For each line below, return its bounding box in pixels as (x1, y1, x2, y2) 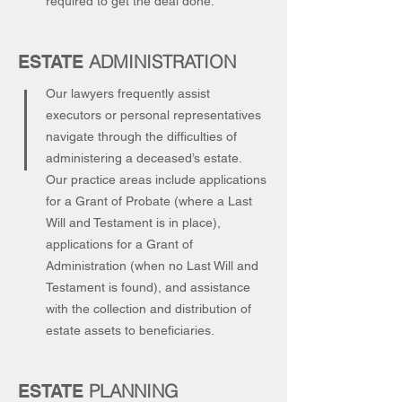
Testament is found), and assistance (46, 280, 250, 294)
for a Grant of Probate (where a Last (46, 194, 252, 208)
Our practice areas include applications (46, 172, 267, 187)
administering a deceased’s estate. (46, 151, 246, 165)
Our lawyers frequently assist (46, 86, 210, 100)
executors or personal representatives (46, 108, 261, 122)
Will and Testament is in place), (46, 215, 221, 230)
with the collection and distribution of (46, 301, 251, 316)
